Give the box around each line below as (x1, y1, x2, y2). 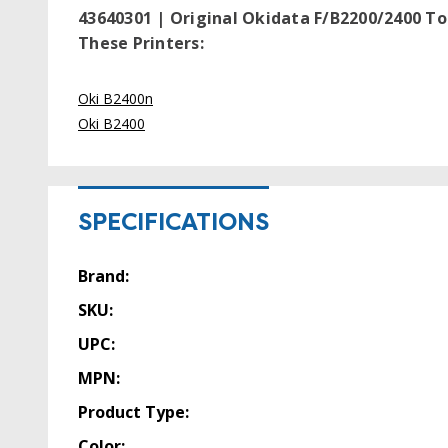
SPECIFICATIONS (78, 206, 269, 239)
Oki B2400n (78, 89, 153, 109)
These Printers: (78, 32, 204, 55)
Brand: (78, 265, 129, 288)
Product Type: (78, 401, 189, 424)
